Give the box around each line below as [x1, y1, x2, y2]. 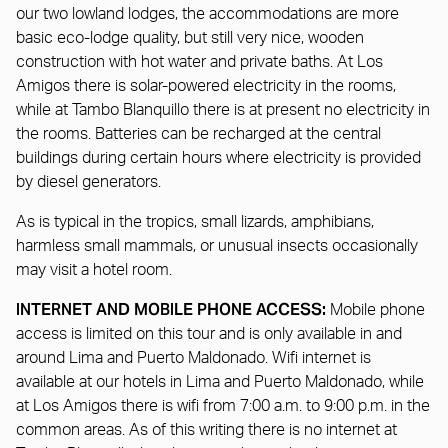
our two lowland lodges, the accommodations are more [16, 5, 399, 22]
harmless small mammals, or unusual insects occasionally [16, 237, 418, 254]
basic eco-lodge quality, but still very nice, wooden [16, 29, 364, 46]
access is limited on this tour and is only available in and [16, 325, 402, 342]
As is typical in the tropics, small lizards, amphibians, [16, 213, 374, 230]
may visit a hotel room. [16, 261, 172, 278]
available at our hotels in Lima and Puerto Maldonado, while [16, 373, 424, 390]
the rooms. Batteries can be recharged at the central [16, 125, 381, 142]
